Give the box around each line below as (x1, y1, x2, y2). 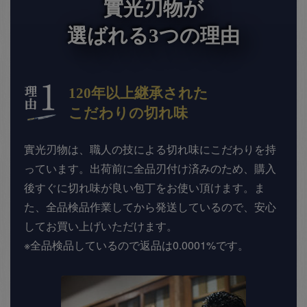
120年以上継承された (69, 85, 208, 102)
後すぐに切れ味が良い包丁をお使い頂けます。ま (24, 179, 265, 195)
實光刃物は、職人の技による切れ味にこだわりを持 (24, 140, 276, 157)
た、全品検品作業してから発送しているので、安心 (24, 198, 276, 214)
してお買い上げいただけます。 (24, 217, 177, 234)
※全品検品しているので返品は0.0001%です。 (24, 236, 249, 253)
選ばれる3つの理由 (67, 25, 240, 47)
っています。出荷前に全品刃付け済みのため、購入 (24, 160, 276, 176)
